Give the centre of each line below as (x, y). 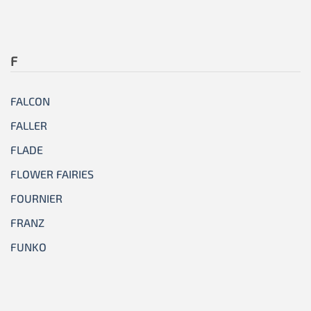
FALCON (30, 101)
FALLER (29, 126)
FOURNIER (36, 199)
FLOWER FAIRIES (52, 174)
